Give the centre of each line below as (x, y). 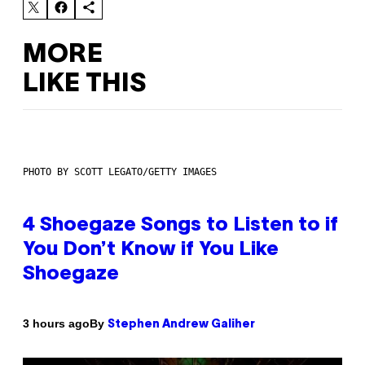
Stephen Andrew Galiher (181, 324)
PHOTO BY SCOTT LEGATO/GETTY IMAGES (120, 172)
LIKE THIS (84, 85)
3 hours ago (56, 324)
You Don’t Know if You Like (151, 250)
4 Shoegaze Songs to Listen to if (180, 225)
